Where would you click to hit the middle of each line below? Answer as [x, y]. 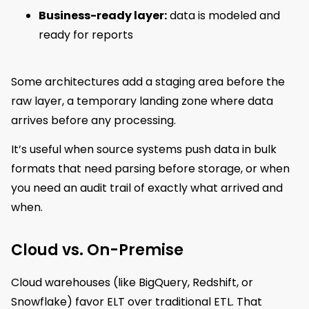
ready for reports [86, 34]
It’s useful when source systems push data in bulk [144, 150]
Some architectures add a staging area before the [148, 81]
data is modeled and [223, 15]
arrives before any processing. [93, 120]
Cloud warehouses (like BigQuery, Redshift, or [132, 283]
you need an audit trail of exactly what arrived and [147, 188]
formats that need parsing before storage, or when [150, 169]
